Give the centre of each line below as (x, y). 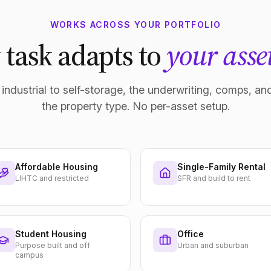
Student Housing (51, 234)
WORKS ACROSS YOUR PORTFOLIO (135, 24)
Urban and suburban (213, 245)
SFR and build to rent (214, 178)
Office (191, 234)
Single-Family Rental (221, 167)
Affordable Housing (57, 167)
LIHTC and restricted (52, 178)
